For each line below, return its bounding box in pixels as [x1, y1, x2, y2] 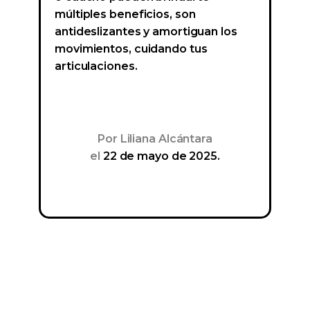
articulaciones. [55, 60, 138, 73]
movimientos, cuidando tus [55, 42, 208, 56]
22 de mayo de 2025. [100, 149, 220, 163]
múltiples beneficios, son [55, 8, 196, 21]
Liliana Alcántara [117, 132, 212, 146]
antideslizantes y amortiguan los [55, 25, 237, 39]
